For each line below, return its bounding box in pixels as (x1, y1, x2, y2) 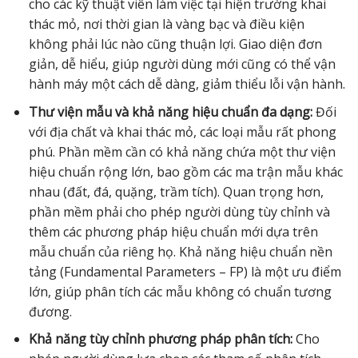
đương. (28, 302, 72, 320)
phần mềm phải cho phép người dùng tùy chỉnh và (28, 202, 330, 221)
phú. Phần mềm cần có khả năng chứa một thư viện (28, 142, 336, 161)
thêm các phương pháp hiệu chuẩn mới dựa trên (28, 222, 318, 241)
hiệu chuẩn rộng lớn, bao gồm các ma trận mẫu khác (28, 162, 343, 181)
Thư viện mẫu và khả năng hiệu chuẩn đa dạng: (28, 102, 312, 121)
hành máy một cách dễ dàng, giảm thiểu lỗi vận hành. (28, 74, 345, 93)
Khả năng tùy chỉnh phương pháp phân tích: (28, 330, 292, 348)
